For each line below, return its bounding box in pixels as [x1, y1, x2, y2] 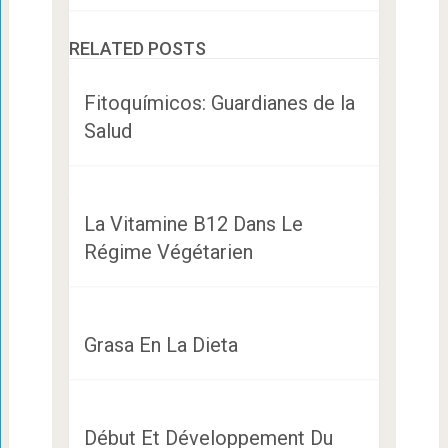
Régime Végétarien [83, 239, 253, 264]
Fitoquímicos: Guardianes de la [83, 90, 355, 115]
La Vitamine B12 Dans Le [83, 211, 303, 236]
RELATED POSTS [68, 37, 206, 59]
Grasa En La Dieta [83, 332, 238, 357]
